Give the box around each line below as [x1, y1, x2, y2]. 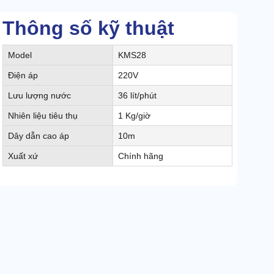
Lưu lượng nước [8, 91, 71, 101]
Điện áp [8, 70, 38, 81]
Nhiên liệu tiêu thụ [8, 111, 78, 121]
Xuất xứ [8, 151, 38, 161]
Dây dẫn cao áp [8, 131, 69, 141]
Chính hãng [118, 151, 163, 161]
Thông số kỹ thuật [2, 17, 174, 40]
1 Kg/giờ [118, 111, 150, 121]
